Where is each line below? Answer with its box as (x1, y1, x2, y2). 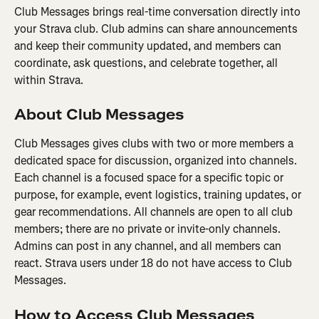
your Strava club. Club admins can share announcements (14, 21, 300, 36)
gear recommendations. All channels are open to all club (14, 204, 296, 220)
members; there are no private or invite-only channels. (14, 221, 283, 237)
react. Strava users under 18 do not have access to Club (14, 256, 295, 271)
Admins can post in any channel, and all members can (14, 239, 284, 254)
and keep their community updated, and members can (14, 38, 284, 53)
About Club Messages (14, 105, 184, 125)
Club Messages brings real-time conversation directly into (14, 4, 303, 19)
